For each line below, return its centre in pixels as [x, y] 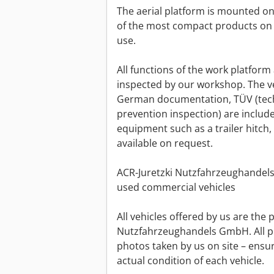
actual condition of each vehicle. [191, 261]
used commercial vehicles [176, 187]
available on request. [165, 143]
